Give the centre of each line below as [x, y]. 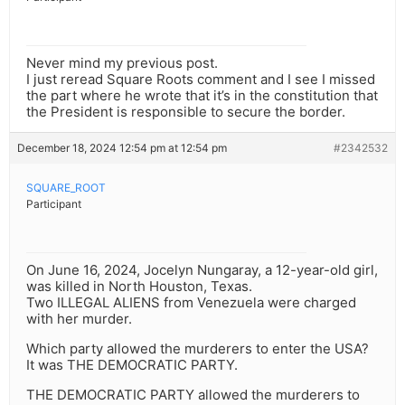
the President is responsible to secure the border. [186, 112]
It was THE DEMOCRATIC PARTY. [132, 365]
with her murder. [79, 319]
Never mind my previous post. [122, 63]
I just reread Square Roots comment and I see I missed [201, 80]
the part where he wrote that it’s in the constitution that [202, 96]
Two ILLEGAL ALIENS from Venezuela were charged [191, 303]
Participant [54, 204]
